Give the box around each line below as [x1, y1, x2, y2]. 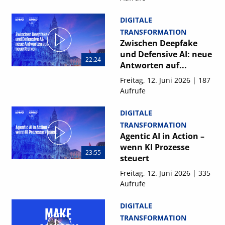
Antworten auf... [120, 60, 187, 71]
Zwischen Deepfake [120, 38, 197, 49]
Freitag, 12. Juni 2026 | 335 [120, 168, 210, 178]
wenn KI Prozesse [120, 142, 189, 153]
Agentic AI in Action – [120, 131, 204, 142]
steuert [120, 153, 149, 164]
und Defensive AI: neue [120, 49, 212, 60]
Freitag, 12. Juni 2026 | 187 [120, 75, 210, 85]
